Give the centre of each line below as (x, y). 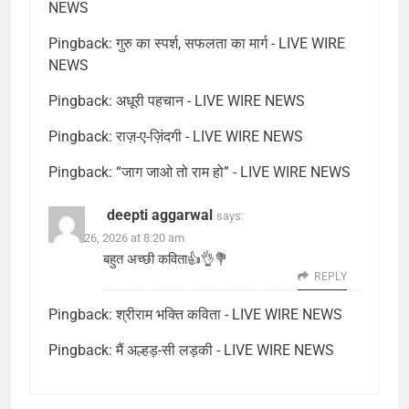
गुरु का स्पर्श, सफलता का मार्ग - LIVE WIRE (231, 44)
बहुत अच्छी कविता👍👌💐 (166, 260)
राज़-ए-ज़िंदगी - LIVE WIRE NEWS (210, 137)
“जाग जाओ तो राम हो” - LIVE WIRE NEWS (233, 173)
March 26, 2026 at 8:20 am (116, 238)
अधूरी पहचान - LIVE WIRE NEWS (210, 101)
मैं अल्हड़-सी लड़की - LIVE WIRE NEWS (225, 351)
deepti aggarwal (160, 215)
